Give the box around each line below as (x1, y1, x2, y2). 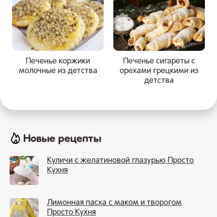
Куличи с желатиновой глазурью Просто (47, 157, 194, 165)
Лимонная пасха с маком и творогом (47, 199, 182, 207)
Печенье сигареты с (123, 58, 195, 66)
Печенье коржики (26, 58, 90, 66)
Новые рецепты (23, 134, 101, 145)
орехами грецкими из (120, 67, 199, 76)
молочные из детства (18, 67, 97, 76)
